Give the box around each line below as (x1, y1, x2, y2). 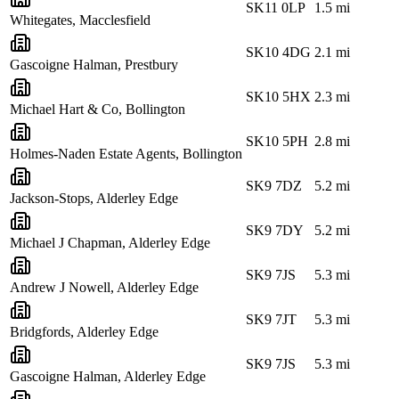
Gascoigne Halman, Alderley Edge (10, 368, 206, 384)
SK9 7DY (246, 222, 304, 238)
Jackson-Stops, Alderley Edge (10, 190, 178, 206)
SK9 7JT (246, 311, 297, 327)
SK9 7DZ (246, 177, 302, 193)
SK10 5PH (246, 133, 308, 149)
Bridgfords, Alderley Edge (10, 323, 159, 339)
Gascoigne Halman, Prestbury (10, 56, 178, 72)
